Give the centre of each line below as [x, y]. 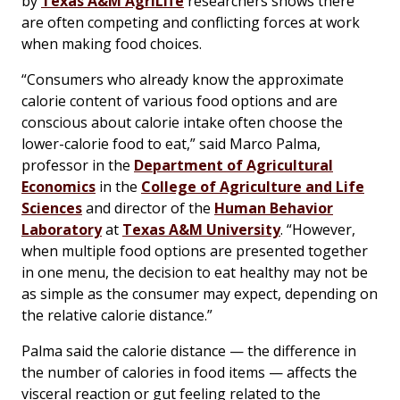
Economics [58, 187]
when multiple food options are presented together [195, 251]
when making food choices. [112, 44]
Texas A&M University [201, 230]
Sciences [52, 208]
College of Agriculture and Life [253, 187]
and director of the [148, 208]
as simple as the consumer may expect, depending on [200, 294]
